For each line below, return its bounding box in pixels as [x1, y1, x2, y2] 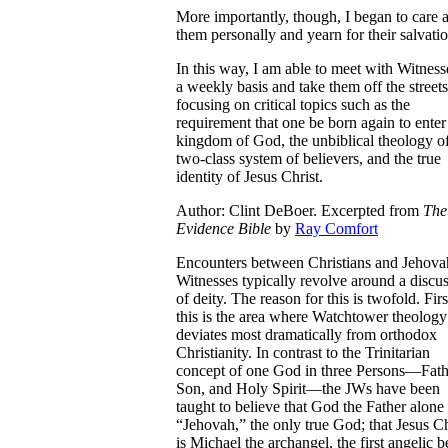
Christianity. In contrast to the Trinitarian [176, 343, 430, 361]
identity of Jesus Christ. [176, 167, 323, 185]
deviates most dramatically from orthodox [176, 325, 437, 343]
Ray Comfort [295, 219, 378, 237]
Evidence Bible [176, 219, 271, 237]
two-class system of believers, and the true [176, 149, 441, 167]
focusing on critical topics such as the [176, 95, 410, 113]
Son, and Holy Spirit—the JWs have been [176, 379, 440, 397]
